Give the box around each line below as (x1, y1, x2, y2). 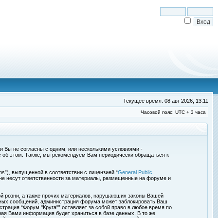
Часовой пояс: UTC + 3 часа (141, 109, 206, 115)
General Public (118, 169, 152, 175)
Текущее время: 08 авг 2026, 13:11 (123, 98, 208, 104)
